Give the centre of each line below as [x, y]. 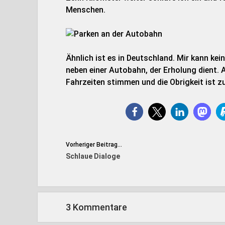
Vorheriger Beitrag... [94, 145]
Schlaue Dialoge [93, 156]
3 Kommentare [96, 207]
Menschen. [85, 10]
